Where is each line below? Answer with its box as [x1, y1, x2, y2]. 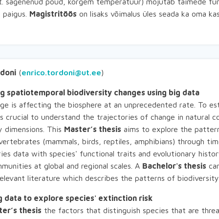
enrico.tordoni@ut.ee [22, 68, 101, 77]
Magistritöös [29, 9, 77, 18]
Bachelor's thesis [142, 161, 206, 170]
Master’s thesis [64, 125, 121, 133]
